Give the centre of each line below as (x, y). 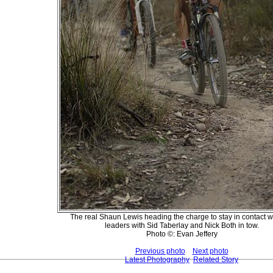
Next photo (210, 251)
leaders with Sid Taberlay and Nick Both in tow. (182, 225)
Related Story (216, 259)
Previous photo (160, 251)
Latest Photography (157, 259)
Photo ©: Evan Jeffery (182, 234)
